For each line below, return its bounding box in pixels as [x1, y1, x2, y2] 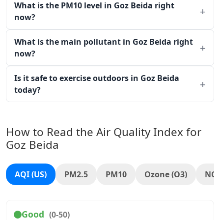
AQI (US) [15, 169, 47, 180]
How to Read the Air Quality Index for [6, 124, 201, 139]
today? [14, 84, 41, 95]
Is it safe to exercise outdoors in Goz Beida [14, 73, 179, 83]
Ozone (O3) [144, 169, 187, 180]
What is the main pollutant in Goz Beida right [14, 36, 193, 47]
